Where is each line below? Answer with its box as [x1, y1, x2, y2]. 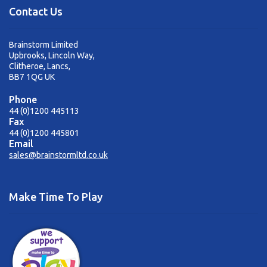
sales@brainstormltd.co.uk [9, 150, 108, 160]
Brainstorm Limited [9, 39, 78, 49]
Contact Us [9, 5, 63, 17]
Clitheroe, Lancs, [9, 61, 70, 71]
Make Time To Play [9, 191, 103, 203]
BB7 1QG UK [9, 72, 55, 82]
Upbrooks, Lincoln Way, [9, 50, 95, 60]
